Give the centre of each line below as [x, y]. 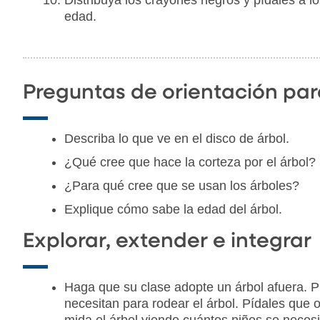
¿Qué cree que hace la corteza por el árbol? [190, 162]
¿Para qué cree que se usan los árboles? [182, 185]
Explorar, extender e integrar [167, 241]
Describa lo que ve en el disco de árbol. [177, 138]
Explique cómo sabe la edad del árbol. [173, 209]
